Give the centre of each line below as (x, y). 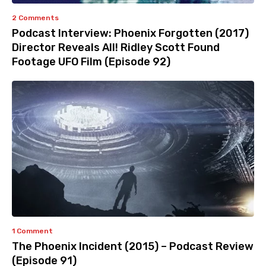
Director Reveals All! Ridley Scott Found (116, 48)
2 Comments (35, 18)
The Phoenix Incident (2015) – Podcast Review (133, 246)
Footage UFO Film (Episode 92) (91, 62)
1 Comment (32, 231)
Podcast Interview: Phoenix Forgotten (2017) (130, 34)
